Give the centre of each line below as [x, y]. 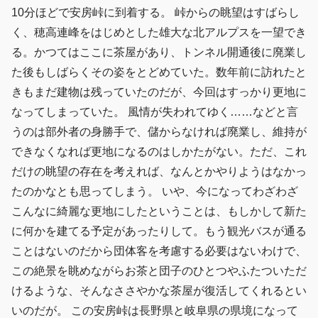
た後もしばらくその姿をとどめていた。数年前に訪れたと [159, 72]
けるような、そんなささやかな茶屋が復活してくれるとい [159, 290]
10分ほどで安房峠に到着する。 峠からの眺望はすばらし [155, 12]
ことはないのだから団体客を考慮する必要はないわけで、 [159, 251]
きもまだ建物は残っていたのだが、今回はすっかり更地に [159, 92]
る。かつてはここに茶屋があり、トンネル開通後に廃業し [159, 52]
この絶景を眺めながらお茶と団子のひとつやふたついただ [159, 270]
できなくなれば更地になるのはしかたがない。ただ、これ [159, 151]
